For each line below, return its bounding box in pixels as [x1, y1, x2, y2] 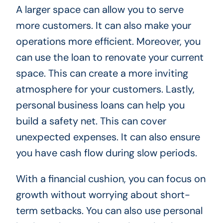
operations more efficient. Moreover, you [15, 34, 201, 48]
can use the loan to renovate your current [15, 50, 204, 64]
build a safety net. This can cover [15, 114, 166, 127]
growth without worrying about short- [15, 188, 190, 201]
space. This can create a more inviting [15, 66, 188, 80]
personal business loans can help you [15, 98, 185, 111]
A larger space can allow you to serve [15, 2, 184, 16]
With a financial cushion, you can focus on [15, 172, 206, 185]
